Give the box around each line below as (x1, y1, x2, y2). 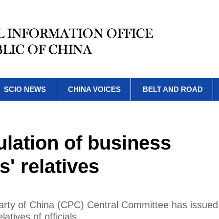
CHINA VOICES (68, 85, 121, 93)
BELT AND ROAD (143, 85, 203, 93)
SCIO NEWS (4, 85, 46, 93)
